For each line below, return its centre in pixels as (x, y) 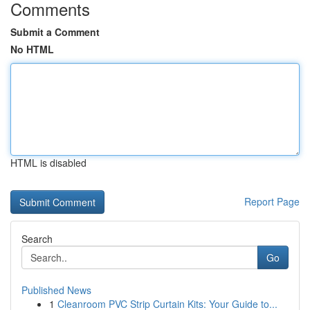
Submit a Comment (55, 32)
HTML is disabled (48, 163)
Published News (56, 290)
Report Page (272, 201)
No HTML (32, 49)
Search (37, 239)
